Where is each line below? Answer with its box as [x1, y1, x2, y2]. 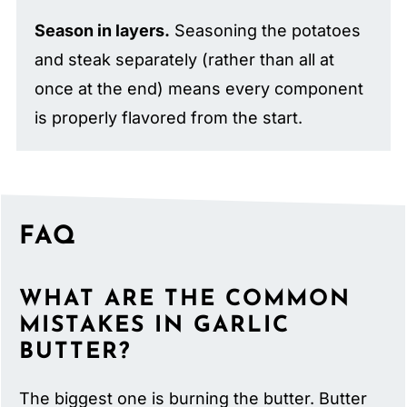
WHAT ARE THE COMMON [19, 288, 352, 312]
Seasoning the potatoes [169, 20, 361, 40]
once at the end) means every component [34, 78, 363, 98]
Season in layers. [34, 20, 170, 40]
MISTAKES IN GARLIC [19, 314, 291, 338]
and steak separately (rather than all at [34, 49, 334, 69]
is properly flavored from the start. [34, 107, 303, 127]
